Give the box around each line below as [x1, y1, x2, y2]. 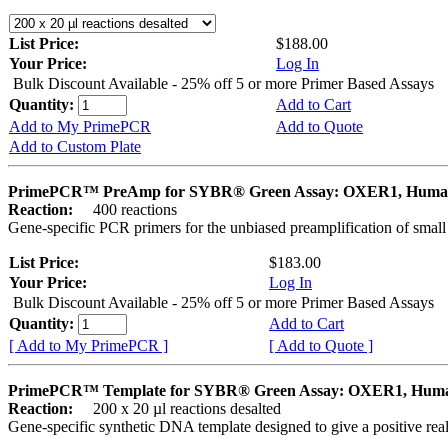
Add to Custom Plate [9, 138, 141, 156]
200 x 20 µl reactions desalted [77, 400, 281, 418]
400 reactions [77, 201, 177, 219]
